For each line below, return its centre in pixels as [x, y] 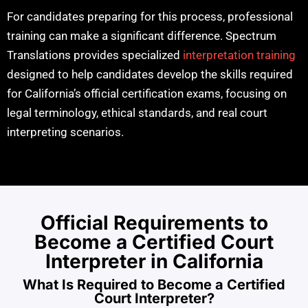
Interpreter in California [154, 262]
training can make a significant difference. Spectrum [142, 35]
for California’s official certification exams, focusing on [147, 93]
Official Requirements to [154, 223]
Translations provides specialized [95, 55]
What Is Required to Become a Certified [154, 285]
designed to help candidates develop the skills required [150, 74]
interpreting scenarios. [65, 132]
